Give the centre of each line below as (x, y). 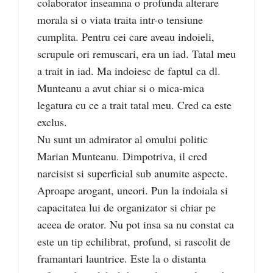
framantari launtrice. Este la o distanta (122, 258)
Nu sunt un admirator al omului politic (122, 139)
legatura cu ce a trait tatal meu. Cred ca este (134, 105)
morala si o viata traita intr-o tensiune (120, 19)
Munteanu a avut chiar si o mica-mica (121, 87)
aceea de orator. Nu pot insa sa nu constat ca (136, 224)
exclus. (52, 122)
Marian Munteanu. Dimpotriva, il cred (122, 156)
